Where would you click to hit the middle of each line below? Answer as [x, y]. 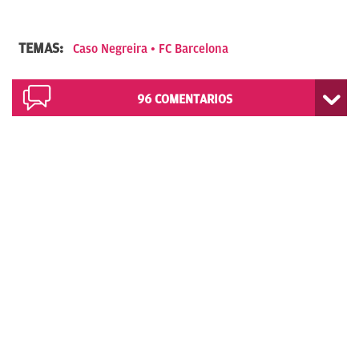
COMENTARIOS [194, 99]
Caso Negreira [110, 48]
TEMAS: [42, 48]
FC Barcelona [194, 48]
